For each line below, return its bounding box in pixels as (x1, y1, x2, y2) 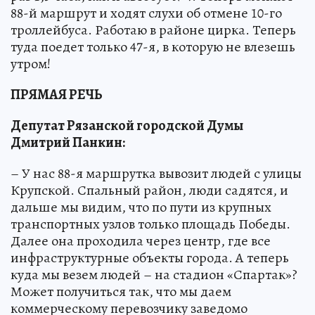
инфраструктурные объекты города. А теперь (11, 248, 289, 268)
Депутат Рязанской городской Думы (11, 116, 243, 136)
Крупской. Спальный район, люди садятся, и (11, 181, 288, 200)
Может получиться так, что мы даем (11, 282, 231, 302)
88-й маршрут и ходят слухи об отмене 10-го (11, 4, 282, 23)
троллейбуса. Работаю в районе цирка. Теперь (11, 20, 296, 40)
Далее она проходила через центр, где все (11, 231, 271, 251)
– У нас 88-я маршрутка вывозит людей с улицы (11, 164, 302, 184)
